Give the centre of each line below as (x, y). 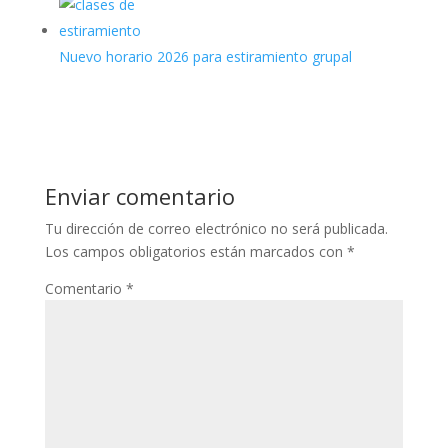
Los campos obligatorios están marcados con (195, 251)
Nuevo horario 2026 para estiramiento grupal (205, 56)
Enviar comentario (139, 196)
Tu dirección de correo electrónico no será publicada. (216, 228)
